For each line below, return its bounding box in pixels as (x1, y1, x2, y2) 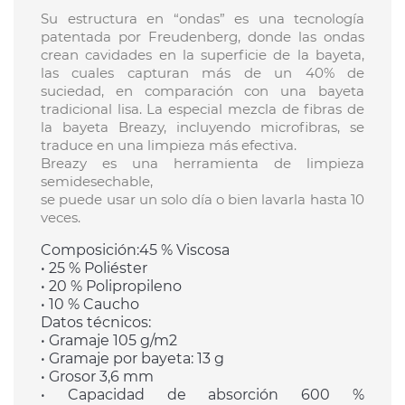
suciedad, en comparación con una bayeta (41, 82, 364, 100)
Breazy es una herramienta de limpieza (41, 155, 364, 173)
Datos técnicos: (41, 314, 151, 332)
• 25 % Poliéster (41, 259, 147, 278)
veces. (41, 209, 80, 227)
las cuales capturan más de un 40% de (41, 64, 364, 82)
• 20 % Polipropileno (41, 278, 182, 296)
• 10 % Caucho (41, 296, 139, 314)
